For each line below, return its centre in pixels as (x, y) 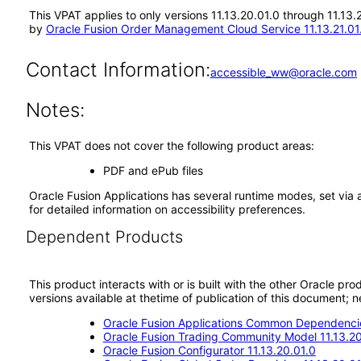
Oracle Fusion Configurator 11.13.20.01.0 (209, 350)
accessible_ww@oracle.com (283, 72)
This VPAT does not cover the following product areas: (172, 145)
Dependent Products (104, 237)
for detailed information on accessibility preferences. (167, 209)
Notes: (55, 110)
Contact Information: (118, 70)
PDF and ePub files (153, 170)
